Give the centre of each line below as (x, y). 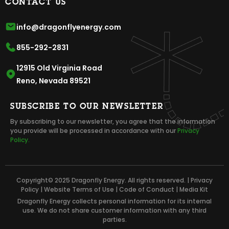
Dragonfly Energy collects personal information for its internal (114, 201)
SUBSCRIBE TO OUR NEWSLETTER (87, 107)
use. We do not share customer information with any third (114, 210)
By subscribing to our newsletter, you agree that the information (113, 121)
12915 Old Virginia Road (59, 68)
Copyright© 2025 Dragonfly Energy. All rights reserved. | (104, 180)
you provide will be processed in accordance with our (94, 130)
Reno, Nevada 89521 (53, 81)
